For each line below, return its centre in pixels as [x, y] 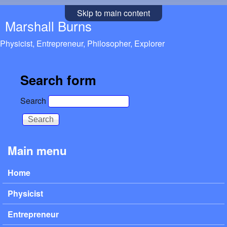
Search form [58, 80]
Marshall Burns [48, 26]
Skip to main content [113, 13]
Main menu [37, 151]
